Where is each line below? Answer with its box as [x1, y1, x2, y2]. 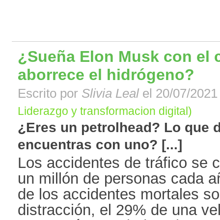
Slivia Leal [82, 86, 139, 101]
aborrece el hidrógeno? [18, 66, 194, 84]
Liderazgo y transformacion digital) [18, 105, 192, 118]
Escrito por [18, 86, 82, 101]
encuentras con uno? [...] [18, 137, 182, 153]
